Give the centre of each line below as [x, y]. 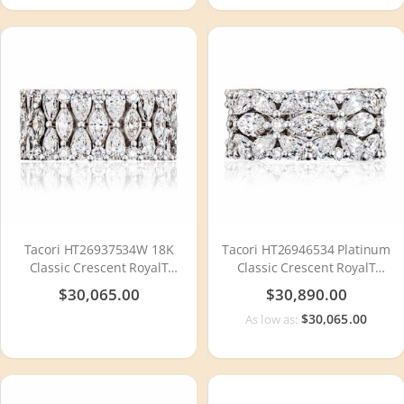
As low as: [273, 320]
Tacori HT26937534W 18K [99, 249]
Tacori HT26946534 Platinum [306, 249]
